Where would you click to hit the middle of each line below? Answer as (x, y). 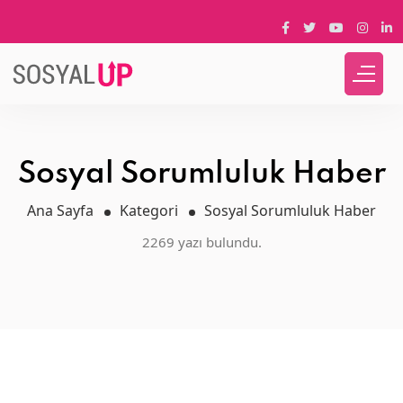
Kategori (149, 210)
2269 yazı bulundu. (201, 242)
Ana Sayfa (60, 210)
